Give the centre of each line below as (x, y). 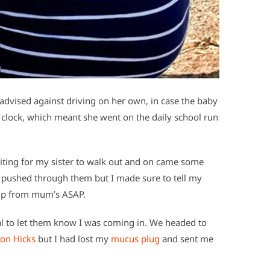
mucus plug (135, 239)
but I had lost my (73, 239)
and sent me (187, 239)
